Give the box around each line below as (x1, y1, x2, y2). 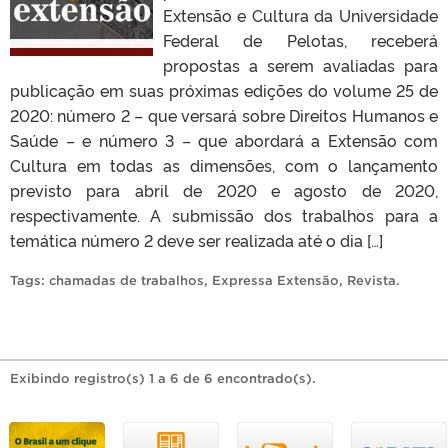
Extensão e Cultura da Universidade (162, 3, 438, 26)
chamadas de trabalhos (49, 272, 204, 288)
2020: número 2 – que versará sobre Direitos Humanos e (10, 103, 438, 126)
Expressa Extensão (212, 272, 339, 288)
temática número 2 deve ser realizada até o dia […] (10, 228, 383, 251)
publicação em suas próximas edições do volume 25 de (10, 78, 438, 101)
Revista (347, 272, 396, 288)
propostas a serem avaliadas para (162, 53, 438, 76)
